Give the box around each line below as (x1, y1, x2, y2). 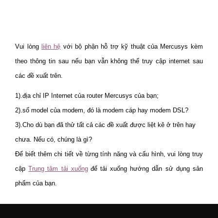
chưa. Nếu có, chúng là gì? (15, 135, 92, 143)
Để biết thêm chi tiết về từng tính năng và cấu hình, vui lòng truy (15, 150, 203, 158)
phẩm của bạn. (15, 179, 57, 187)
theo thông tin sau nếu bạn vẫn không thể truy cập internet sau (15, 57, 203, 65)
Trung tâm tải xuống (28, 164, 88, 172)
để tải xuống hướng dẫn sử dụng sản (90, 164, 203, 172)
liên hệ (41, 43, 61, 51)
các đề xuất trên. (15, 72, 63, 80)
